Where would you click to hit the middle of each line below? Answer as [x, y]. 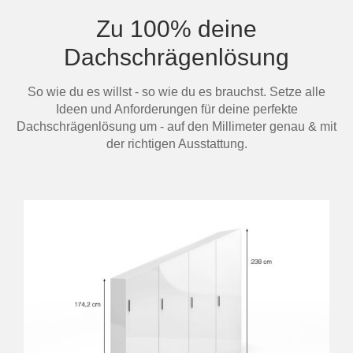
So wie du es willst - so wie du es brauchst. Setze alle [176, 92]
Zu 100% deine [176, 29]
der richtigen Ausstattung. [176, 144]
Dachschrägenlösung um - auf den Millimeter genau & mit [176, 126]
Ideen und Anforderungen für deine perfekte [176, 109]
